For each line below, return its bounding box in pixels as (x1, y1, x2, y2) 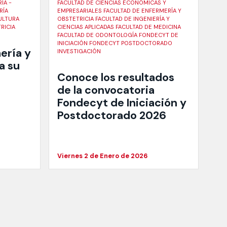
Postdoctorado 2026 (57, 108, 166, 123)
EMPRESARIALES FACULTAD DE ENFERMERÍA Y (57, 7, 181, 15)
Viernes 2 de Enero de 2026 (57, 151, 148, 160)
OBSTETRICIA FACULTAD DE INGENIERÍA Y (57, 15, 170, 23)
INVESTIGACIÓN (57, 48, 101, 55)
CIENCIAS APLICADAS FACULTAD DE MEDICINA (57, 23, 181, 31)
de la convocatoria (57, 83, 155, 97)
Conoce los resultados (57, 70, 174, 85)
